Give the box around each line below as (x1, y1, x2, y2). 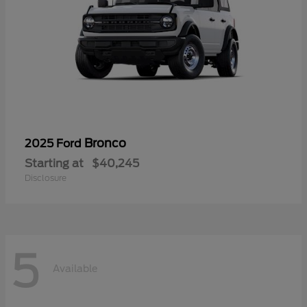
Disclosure (25, 173, 66, 184)
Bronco (84, 136, 126, 151)
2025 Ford (25, 137, 84, 151)
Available (53, 262, 97, 274)
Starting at (25, 157, 84, 171)
